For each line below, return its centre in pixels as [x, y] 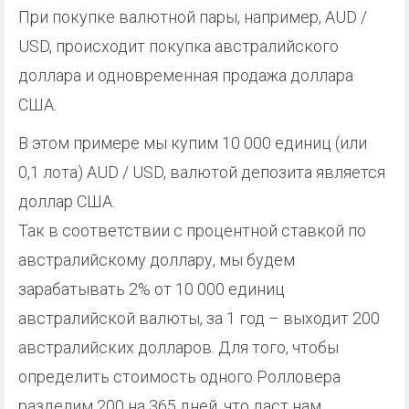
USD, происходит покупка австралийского [178, 46]
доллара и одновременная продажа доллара [186, 75]
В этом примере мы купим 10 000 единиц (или [193, 143]
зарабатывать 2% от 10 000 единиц [152, 289]
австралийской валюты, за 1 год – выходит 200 [199, 318]
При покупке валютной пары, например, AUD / [193, 17]
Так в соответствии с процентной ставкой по [192, 231]
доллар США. [67, 201]
